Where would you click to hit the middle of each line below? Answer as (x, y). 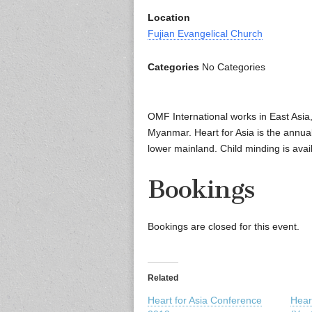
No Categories (232, 67)
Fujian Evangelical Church (205, 34)
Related (163, 278)
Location (169, 18)
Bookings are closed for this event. (224, 227)
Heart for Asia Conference (205, 301)
